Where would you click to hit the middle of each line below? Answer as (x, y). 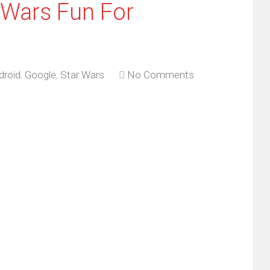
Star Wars (82, 75)
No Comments (161, 75)
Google (40, 75)
